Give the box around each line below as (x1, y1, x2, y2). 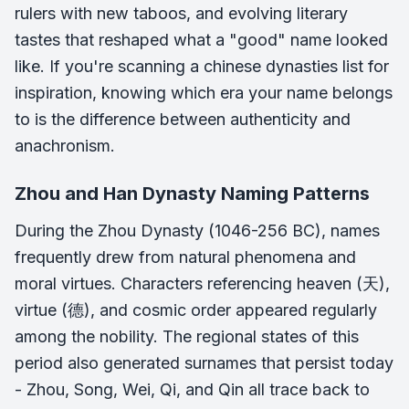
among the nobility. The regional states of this (15, 326, 359, 346)
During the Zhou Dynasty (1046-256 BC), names (15, 220, 380, 240)
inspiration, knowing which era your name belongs (15, 82, 393, 102)
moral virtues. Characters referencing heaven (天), (15, 273, 390, 293)
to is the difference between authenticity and (15, 109, 351, 129)
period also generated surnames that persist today (15, 352, 393, 372)
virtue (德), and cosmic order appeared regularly (15, 299, 377, 320)
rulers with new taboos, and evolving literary (15, 3, 348, 23)
